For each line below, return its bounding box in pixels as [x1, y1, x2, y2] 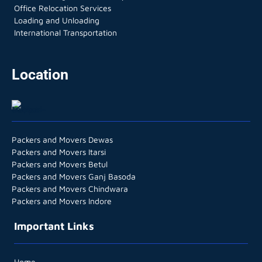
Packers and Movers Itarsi [12, 146, 106, 157]
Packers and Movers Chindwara [12, 183, 128, 194]
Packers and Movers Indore [12, 195, 112, 206]
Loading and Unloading [14, 15, 99, 25]
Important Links [14, 219, 94, 232]
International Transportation [14, 27, 117, 37]
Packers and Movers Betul [12, 158, 108, 169]
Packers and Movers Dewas [12, 134, 113, 144]
